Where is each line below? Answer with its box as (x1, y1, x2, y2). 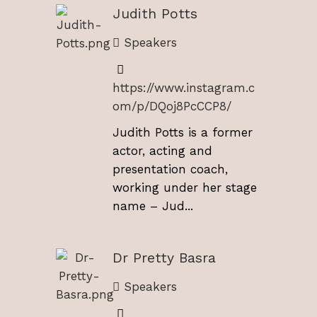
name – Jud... (113, 199, 193, 214)
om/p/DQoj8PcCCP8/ (113, 98, 231, 113)
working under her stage (113, 180, 257, 195)
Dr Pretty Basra (113, 250, 216, 267)
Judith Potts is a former (113, 125, 253, 140)
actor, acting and (113, 144, 212, 158)
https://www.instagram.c (113, 80, 255, 95)
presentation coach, (113, 162, 228, 177)
